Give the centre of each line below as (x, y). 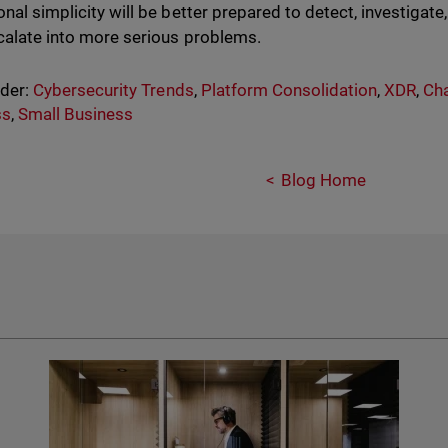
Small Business (76, 114)
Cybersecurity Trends (113, 90)
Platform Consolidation (288, 90)
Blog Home (323, 180)
